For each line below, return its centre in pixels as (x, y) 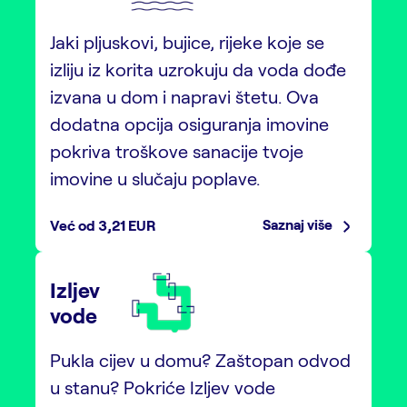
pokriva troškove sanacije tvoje (177, 150)
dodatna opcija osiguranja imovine (189, 123)
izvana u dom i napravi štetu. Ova (184, 96)
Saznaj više (299, 223)
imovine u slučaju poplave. (155, 178)
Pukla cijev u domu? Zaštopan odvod (200, 359)
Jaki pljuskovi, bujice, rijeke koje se (187, 41)
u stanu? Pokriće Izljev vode (163, 387)
